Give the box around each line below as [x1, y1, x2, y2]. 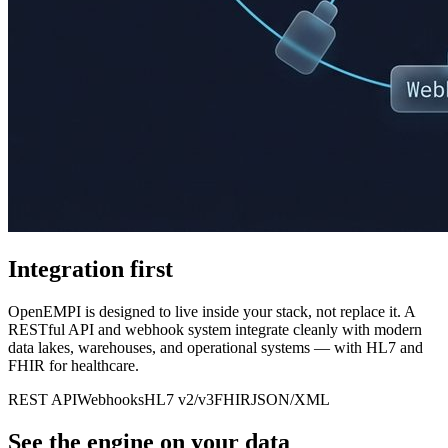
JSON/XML [251, 390, 330, 408]
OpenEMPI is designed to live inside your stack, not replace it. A [8, 302, 415, 320]
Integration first [8, 255, 173, 282]
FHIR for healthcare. [8, 356, 139, 374]
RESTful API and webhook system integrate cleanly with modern [8, 320, 422, 338]
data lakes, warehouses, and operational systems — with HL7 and [8, 338, 423, 356]
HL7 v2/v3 [144, 390, 214, 408]
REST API [8, 390, 77, 408]
